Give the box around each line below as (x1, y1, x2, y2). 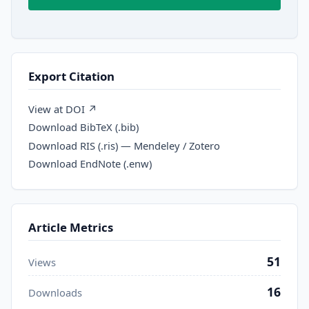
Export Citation (28, 68, 114, 84)
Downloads (28, 285, 82, 299)
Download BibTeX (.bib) (28, 120, 139, 134)
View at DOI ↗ (28, 102, 97, 117)
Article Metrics (28, 219, 113, 236)
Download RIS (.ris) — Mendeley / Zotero (28, 138, 220, 152)
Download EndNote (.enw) (28, 156, 152, 170)
